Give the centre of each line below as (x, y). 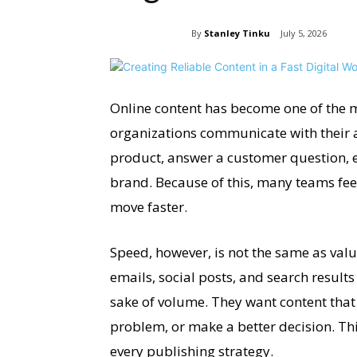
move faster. (149, 207)
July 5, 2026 (304, 33)
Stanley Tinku (237, 33)
